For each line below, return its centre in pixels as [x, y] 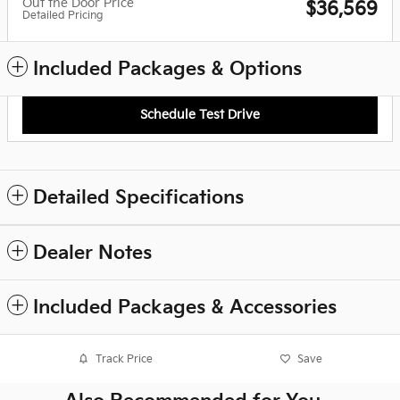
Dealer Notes [92, 254]
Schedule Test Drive [200, 115]
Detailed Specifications [138, 198]
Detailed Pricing [62, 15]
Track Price [124, 359]
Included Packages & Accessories [185, 308]
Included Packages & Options [167, 69]
